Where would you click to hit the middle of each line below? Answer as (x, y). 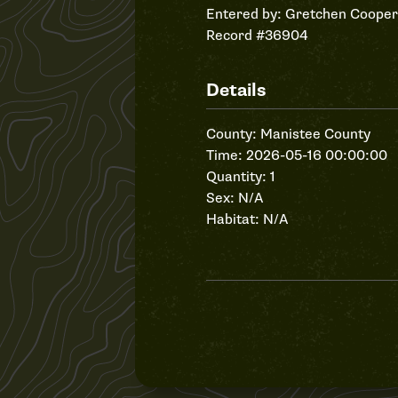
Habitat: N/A (247, 219)
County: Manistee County (288, 134)
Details (236, 90)
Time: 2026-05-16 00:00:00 (297, 155)
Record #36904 (257, 36)
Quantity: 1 (241, 177)
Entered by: (246, 14)
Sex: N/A (235, 198)
